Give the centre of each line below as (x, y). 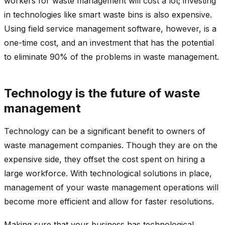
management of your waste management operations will (111, 187)
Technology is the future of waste (102, 93)
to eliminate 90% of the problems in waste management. (111, 57)
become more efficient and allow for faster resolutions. (109, 201)
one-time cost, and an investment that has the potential (109, 42)
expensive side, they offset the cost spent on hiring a (104, 159)
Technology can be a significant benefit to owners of (105, 131)
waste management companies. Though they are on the (111, 145)
